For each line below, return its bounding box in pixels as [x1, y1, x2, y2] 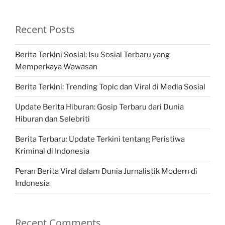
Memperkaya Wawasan [15, 62, 97, 71]
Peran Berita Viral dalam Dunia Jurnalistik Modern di [15, 166, 197, 176]
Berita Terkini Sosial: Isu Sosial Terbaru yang [15, 50, 170, 59]
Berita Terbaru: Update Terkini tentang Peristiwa [15, 134, 185, 144]
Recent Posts [15, 23, 75, 37]
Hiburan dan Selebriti [15, 114, 90, 124]
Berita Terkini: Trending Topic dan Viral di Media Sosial [15, 82, 205, 91]
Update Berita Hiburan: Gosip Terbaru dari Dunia [15, 102, 184, 111]
